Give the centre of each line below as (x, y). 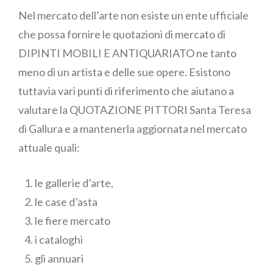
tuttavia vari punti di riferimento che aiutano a (126, 91)
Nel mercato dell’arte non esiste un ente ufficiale (133, 16)
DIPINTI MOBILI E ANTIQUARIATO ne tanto (127, 53)
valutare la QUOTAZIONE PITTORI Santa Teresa (135, 110)
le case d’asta (66, 202)
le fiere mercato (73, 221)
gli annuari (59, 259)
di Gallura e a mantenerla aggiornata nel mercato (133, 129)
